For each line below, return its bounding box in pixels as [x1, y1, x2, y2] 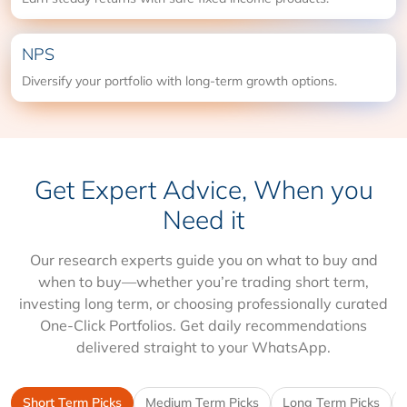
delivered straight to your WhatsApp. [76, 337, 331, 356]
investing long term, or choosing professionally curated [19, 293, 388, 313]
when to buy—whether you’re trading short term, [38, 272, 369, 291]
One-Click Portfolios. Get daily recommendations [40, 315, 367, 334]
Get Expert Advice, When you [34, 173, 373, 205]
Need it [163, 203, 244, 235]
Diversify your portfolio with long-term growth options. [22, 72, 337, 89]
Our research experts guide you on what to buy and [29, 250, 378, 269]
